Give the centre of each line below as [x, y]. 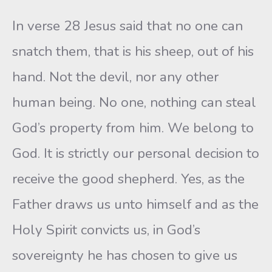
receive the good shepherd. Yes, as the [128, 179]
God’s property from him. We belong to [133, 128]
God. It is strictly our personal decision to [136, 153]
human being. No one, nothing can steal [134, 102]
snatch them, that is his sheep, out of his [133, 51]
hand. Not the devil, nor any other [115, 77]
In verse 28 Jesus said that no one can [127, 26]
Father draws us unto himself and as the [135, 204]
